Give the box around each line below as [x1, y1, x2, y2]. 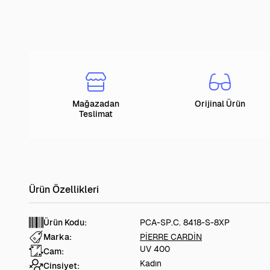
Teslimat [79, 109, 113, 119]
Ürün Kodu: [43, 218, 87, 228]
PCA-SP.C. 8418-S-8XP [140, 218, 230, 228]
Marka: [43, 232, 72, 242]
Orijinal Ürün [195, 99, 245, 109]
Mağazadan [72, 99, 119, 109]
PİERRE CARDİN [140, 232, 202, 242]
